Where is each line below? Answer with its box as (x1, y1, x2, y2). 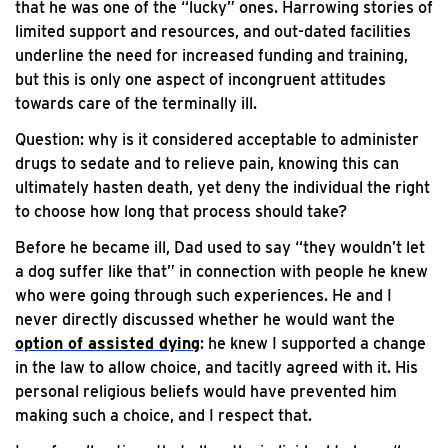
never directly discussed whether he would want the (15, 310, 395, 329)
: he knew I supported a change (200, 334, 426, 353)
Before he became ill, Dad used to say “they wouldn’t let (15, 238, 425, 257)
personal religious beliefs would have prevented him (15, 382, 397, 401)
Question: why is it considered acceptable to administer (15, 130, 419, 149)
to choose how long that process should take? (15, 202, 347, 221)
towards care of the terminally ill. (15, 94, 257, 113)
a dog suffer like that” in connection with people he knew (15, 262, 428, 281)
